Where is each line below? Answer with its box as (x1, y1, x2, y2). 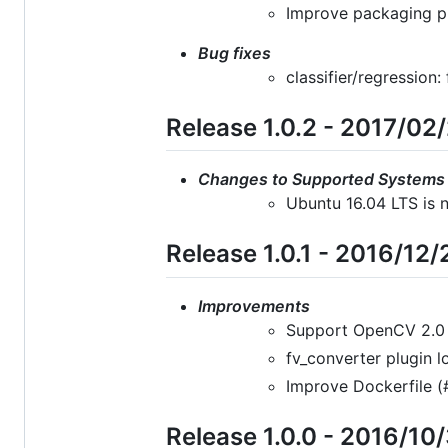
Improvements (198, 295, 310, 316)
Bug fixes (198, 43, 271, 64)
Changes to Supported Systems (198, 169, 445, 190)
